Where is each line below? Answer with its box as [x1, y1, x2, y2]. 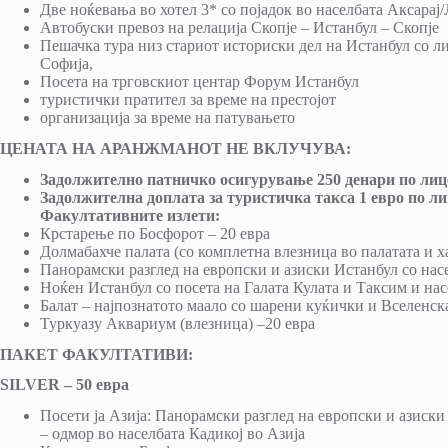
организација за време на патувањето [40, 109, 295, 127]
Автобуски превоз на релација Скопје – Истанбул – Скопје [40, 19, 439, 37]
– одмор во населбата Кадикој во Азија [40, 425, 305, 443]
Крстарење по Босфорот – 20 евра [40, 224, 270, 242]
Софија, [40, 55, 93, 73]
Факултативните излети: [40, 206, 220, 224]
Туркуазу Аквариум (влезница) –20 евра [40, 314, 315, 332]
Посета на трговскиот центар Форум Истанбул [40, 73, 359, 91]
